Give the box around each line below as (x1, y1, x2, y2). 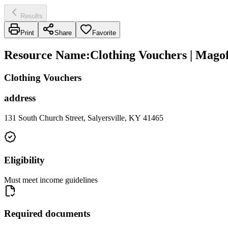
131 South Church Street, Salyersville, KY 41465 (4, 113, 163, 123)
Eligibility (4, 154, 45, 165)
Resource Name (4, 48, 86, 62)
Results (20, 12, 43, 20)
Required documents (4, 208, 90, 219)
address (4, 93, 36, 104)
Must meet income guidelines (4, 175, 98, 184)
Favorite (92, 28, 116, 37)
